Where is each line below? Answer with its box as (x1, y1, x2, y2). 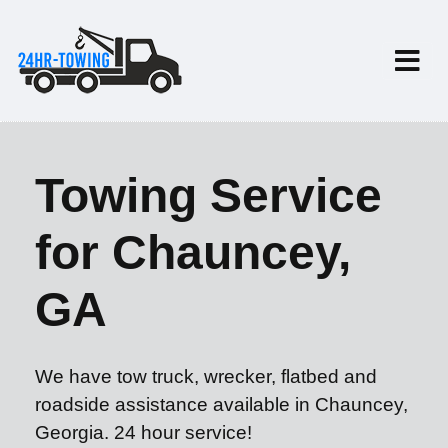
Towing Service (35, 169, 382, 222)
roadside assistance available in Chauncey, (35, 394, 408, 415)
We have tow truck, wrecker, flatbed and (35, 366, 377, 387)
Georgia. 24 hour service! (35, 422, 252, 443)
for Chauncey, (35, 226, 351, 279)
